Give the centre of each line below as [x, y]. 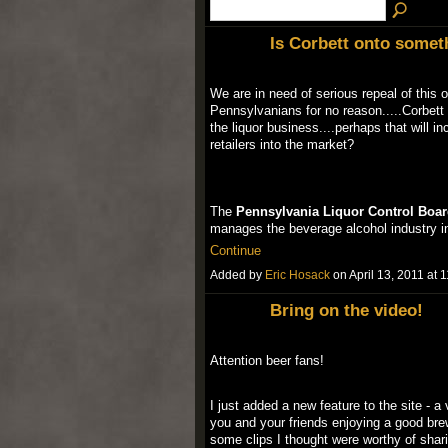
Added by [237, 275]
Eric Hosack [297, 275]
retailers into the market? [281, 145]
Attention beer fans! [266, 361]
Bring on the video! [346, 310]
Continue [235, 251]
